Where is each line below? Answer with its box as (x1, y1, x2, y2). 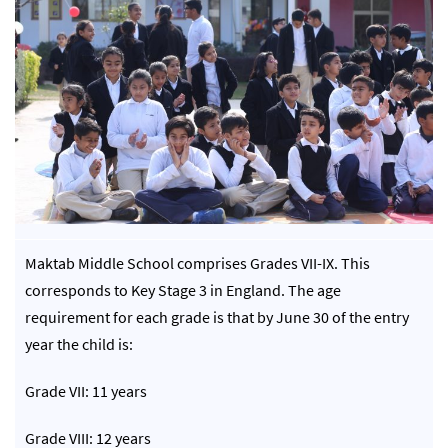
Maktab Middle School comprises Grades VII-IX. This (25, 253, 370, 274)
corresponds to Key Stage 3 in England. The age (25, 280, 341, 301)
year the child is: (25, 334, 133, 355)
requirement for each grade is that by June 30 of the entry (25, 307, 409, 328)
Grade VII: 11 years (25, 381, 147, 402)
